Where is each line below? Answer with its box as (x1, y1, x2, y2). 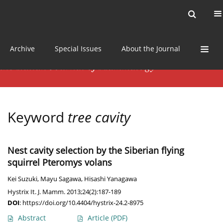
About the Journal (121, 43, 180, 53)
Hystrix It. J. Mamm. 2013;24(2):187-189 (7, 187, 121, 197)
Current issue (22, 9, 68, 18)
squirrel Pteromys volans (7, 156, 112, 169)
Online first (126, 9, 163, 18)
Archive (10, 43, 35, 53)
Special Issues (55, 43, 102, 53)
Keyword (7, 108, 68, 127)
